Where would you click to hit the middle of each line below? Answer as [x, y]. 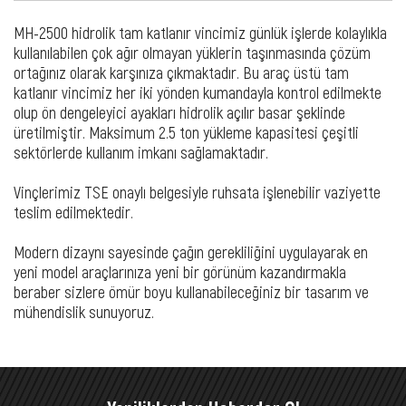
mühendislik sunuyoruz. [84, 311]
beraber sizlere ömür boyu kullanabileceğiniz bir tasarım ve [191, 291]
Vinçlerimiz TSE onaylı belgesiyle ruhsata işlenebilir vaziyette [197, 192]
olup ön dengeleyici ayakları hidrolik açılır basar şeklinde [179, 112]
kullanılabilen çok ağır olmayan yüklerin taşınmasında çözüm [192, 52]
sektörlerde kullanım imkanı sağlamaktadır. [143, 152]
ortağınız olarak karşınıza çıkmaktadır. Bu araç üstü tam [181, 72]
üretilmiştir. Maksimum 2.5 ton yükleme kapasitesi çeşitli [186, 132]
